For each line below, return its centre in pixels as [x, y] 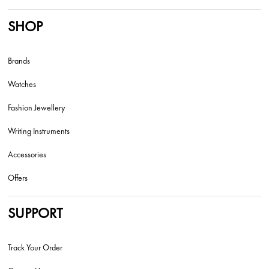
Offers [18, 178]
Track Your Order [35, 248]
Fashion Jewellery [37, 108]
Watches [22, 84]
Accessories [27, 155]
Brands [19, 61]
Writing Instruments [39, 131]
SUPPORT [35, 213]
